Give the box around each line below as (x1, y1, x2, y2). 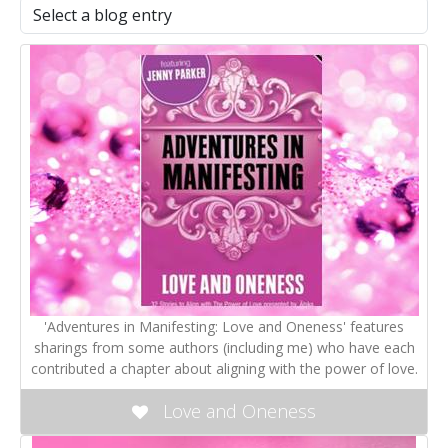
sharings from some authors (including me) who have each (33, 337, 415, 357)
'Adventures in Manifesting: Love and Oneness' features (44, 316, 404, 336)
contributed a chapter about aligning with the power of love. (30, 358, 418, 378)
